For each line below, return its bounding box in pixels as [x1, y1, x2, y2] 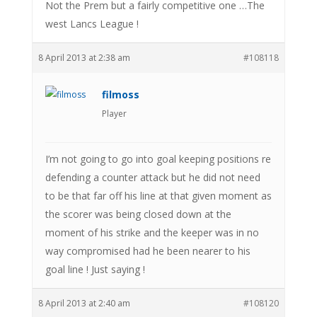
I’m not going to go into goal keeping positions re [45, 151, 271, 166]
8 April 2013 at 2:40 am [38, 296, 130, 309]
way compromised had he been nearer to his [45, 243, 250, 258]
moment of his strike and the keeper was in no [45, 225, 259, 239]
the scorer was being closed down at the [45, 207, 231, 221]
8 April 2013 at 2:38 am [38, 51, 130, 64]
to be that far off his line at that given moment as [45, 188, 272, 202]
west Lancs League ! [45, 16, 139, 30]
